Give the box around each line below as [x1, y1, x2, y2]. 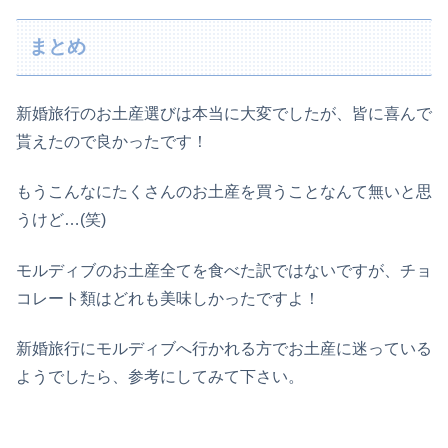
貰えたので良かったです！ [16, 132, 208, 150]
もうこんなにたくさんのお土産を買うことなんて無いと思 [16, 183, 432, 201]
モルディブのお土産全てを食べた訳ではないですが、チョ [16, 261, 432, 279]
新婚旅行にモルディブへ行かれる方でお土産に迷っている [16, 340, 432, 358]
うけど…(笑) [16, 211, 106, 229]
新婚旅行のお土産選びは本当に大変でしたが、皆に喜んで [16, 104, 432, 122]
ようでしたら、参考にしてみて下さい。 [16, 368, 304, 386]
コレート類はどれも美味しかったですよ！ [16, 289, 320, 307]
